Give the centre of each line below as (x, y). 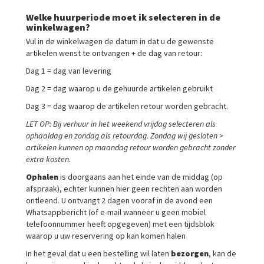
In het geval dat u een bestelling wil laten (98, 253)
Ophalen (42, 177)
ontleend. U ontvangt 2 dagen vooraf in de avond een (119, 200)
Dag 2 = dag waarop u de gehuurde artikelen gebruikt (119, 88)
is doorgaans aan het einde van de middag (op (141, 177)
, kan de (222, 253)
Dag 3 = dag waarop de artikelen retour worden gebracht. (127, 106)
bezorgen (190, 253)
